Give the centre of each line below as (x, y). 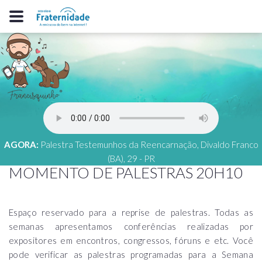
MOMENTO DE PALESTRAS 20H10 (126, 173)
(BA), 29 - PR (131, 158)
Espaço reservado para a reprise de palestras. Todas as (131, 212)
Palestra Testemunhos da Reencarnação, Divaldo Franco (149, 144)
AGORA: (21, 144)
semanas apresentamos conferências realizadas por (131, 226)
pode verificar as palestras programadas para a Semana (131, 254)
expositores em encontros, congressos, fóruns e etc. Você (131, 240)
